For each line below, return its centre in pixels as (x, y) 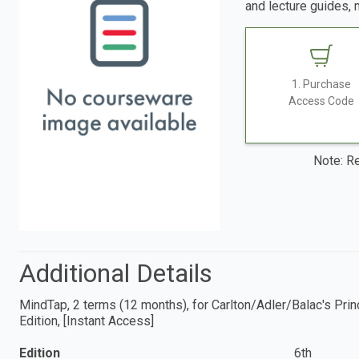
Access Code (322, 101)
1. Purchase (322, 85)
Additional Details (116, 273)
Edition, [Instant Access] (87, 321)
